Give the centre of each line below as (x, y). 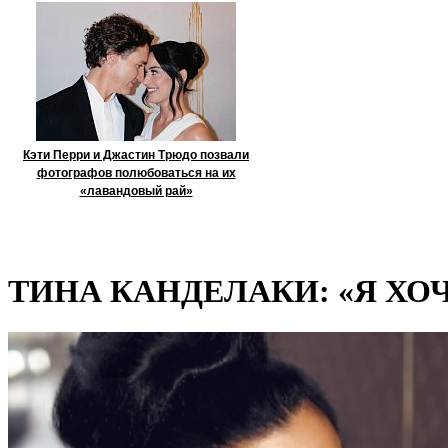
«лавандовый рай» (136, 191)
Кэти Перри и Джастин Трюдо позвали (136, 155)
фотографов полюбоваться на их (136, 173)
